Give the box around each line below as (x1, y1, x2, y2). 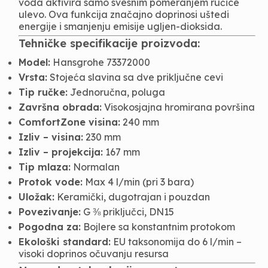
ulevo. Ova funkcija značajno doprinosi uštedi (19, 8, 230, 20)
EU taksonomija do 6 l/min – (111, 236, 242, 248)
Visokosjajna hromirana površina (102, 101, 255, 113)
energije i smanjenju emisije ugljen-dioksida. (19, 20, 223, 32)
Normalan (71, 161, 120, 173)
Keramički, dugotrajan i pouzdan (54, 191, 211, 203)
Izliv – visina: (19, 131, 84, 143)
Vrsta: (19, 71, 48, 83)
